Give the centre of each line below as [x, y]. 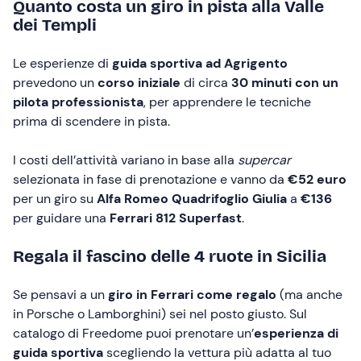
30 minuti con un [285, 83]
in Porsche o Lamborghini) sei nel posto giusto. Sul [160, 314]
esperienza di [296, 333]
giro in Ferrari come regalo [191, 295]
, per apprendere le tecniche [227, 102]
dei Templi [55, 25]
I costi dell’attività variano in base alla [125, 160]
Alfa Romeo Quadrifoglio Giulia [192, 199]
